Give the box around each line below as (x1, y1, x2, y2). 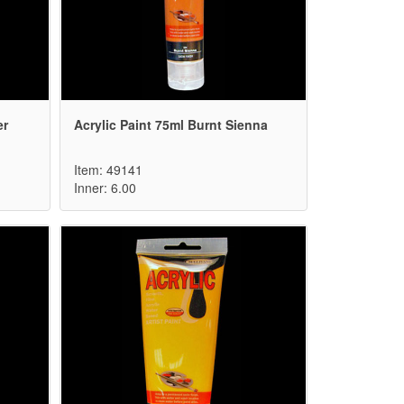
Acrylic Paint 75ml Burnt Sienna (74, 115, 268, 134)
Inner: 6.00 (74, 179, 136, 197)
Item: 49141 (74, 161, 142, 179)
